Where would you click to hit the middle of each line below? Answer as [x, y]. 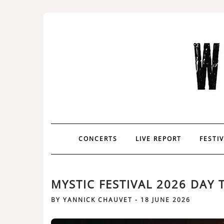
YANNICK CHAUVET [98, 200]
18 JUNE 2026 [165, 200]
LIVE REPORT [158, 139]
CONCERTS [98, 139]
